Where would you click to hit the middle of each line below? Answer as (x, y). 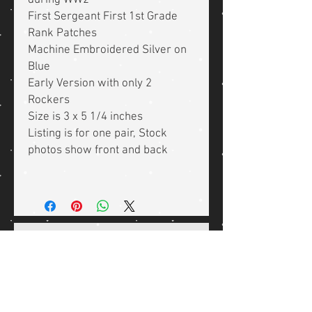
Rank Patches (64, 34)
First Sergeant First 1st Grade (103, 17)
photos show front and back (99, 151)
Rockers (49, 101)
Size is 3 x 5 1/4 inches (85, 117)
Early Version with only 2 (90, 84)
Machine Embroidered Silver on (107, 50)
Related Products (106, 246)
